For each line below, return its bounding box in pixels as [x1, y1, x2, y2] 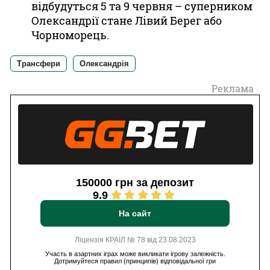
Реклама [212, 82, 254, 95]
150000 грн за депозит [76, 177, 194, 189]
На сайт [119, 209, 151, 218]
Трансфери [17, 59, 60, 68]
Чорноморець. [31, 28, 109, 42]
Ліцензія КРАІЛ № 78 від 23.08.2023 [74, 236, 196, 244]
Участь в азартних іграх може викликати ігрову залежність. [45, 250, 225, 257]
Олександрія [80, 59, 129, 68]
